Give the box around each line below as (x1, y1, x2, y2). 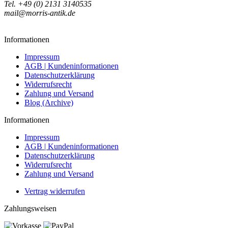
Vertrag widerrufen (24, 187, 85, 196)
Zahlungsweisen (4, 204, 56, 213)
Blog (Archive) (24, 98, 73, 107)
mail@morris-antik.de (4, 9, 75, 18)
